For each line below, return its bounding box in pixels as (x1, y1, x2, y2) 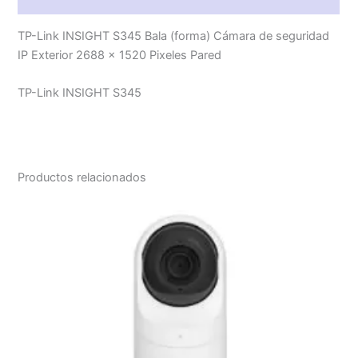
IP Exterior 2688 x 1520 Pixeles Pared (18, 47, 222, 62)
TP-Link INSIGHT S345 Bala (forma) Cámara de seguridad (18, 28, 330, 43)
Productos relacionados (18, 169, 147, 185)
